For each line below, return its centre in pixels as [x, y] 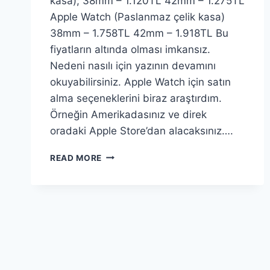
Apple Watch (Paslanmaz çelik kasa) [137, 17]
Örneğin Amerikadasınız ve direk [128, 114]
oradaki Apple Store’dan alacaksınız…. [142, 130]
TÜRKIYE [121, 180]
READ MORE [76, 158]
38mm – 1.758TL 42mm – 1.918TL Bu [139, 33]
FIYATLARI [124, 193]
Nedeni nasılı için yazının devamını [133, 65]
